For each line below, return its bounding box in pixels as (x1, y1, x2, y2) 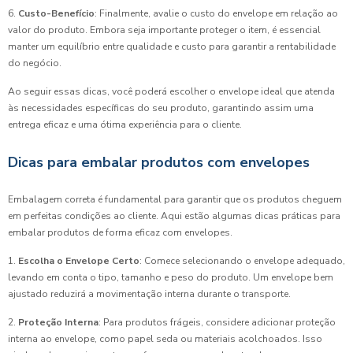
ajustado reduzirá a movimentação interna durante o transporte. (8, 288, 291, 300)
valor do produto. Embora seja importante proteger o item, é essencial (8, 24, 321, 36)
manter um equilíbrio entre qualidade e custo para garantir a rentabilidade (8, 40, 336, 53)
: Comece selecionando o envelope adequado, (139, 255, 345, 267)
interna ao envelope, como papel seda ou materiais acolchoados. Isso (8, 333, 322, 345)
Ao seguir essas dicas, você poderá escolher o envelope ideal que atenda (8, 85, 335, 98)
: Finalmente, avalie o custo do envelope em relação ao (95, 7, 338, 20)
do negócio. (8, 57, 61, 69)
